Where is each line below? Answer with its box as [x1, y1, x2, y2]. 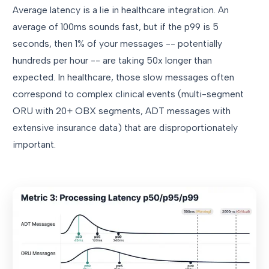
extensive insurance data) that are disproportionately [13, 121, 238, 133]
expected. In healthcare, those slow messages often [13, 71, 234, 83]
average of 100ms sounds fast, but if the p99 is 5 [13, 20, 219, 32]
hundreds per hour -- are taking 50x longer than [13, 54, 212, 66]
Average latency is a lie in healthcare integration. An [13, 4, 229, 16]
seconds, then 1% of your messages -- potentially [13, 37, 222, 49]
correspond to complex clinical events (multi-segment [13, 88, 244, 100]
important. [13, 138, 56, 150]
